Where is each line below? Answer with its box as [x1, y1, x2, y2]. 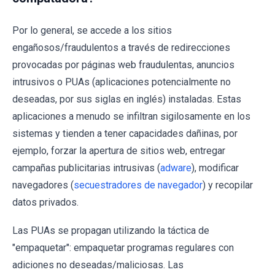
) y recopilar [203, 179, 253, 192]
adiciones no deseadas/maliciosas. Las [12, 259, 184, 271]
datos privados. [12, 196, 79, 209]
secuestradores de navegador [74, 179, 203, 192]
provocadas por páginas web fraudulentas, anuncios [12, 59, 234, 71]
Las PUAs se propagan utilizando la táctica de [12, 225, 209, 237]
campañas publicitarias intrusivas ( [12, 162, 160, 174]
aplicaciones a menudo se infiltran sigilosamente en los [12, 110, 250, 123]
